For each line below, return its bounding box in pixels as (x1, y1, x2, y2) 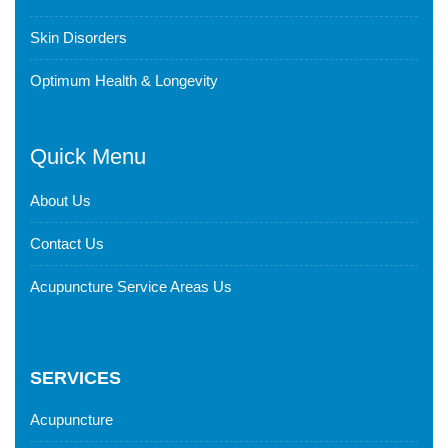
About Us (30, 192, 91, 209)
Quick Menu (30, 144, 146, 169)
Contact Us (30, 235, 104, 252)
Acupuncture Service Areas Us (30, 278, 232, 295)
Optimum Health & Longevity (30, 72, 218, 89)
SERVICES (30, 368, 121, 388)
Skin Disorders (30, 29, 127, 46)
